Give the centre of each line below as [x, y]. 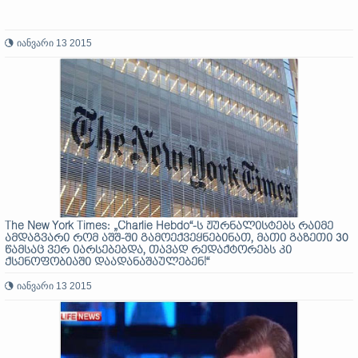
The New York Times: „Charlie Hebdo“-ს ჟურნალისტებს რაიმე [169, 227]
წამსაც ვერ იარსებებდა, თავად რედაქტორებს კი [148, 251]
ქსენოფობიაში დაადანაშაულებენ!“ [107, 263]
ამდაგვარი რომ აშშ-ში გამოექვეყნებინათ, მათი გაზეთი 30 [177, 239]
